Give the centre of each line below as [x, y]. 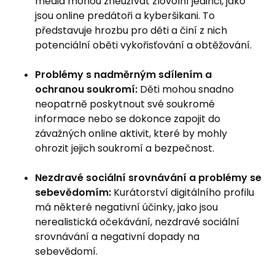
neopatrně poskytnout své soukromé [125, 104]
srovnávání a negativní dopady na [117, 237]
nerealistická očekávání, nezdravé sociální [137, 222]
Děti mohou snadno [186, 89]
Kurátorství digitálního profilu [183, 192]
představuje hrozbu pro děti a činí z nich [131, 30]
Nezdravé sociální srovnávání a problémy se [148, 178]
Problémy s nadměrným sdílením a [123, 75]
